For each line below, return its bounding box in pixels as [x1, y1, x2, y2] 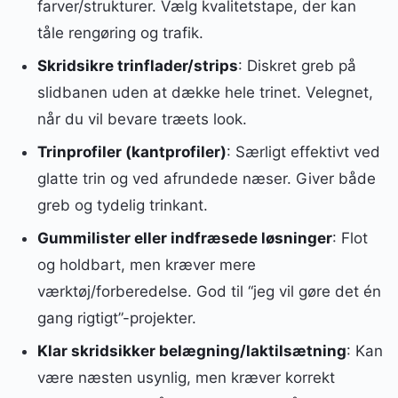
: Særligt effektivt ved [226, 142, 380, 161]
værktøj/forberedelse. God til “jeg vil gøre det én [36, 282, 381, 300]
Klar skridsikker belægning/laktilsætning [36, 341, 346, 360]
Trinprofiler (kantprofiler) [36, 142, 227, 161]
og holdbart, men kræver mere [36, 255, 256, 274]
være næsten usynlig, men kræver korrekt [36, 368, 335, 386]
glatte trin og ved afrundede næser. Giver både [36, 169, 376, 187]
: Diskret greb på [237, 57, 356, 76]
